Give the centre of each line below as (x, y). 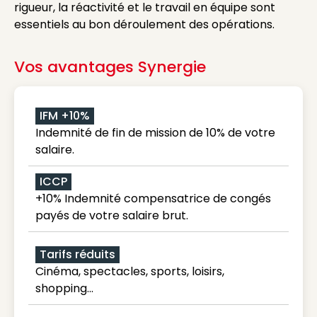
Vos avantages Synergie (110, 67)
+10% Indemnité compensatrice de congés (153, 198)
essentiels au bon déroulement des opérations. (144, 24)
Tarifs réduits (77, 254)
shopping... (64, 288)
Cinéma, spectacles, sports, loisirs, (130, 271)
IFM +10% (65, 116)
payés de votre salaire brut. (112, 215)
